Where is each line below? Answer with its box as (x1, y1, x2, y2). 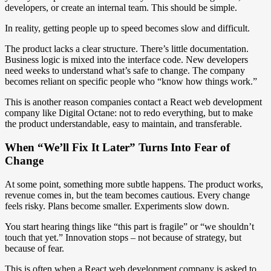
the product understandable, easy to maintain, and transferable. (5, 119, 242, 129)
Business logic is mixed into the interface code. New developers (5, 54, 248, 65)
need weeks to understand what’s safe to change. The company (5, 65, 245, 76)
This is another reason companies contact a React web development (5, 97, 262, 108)
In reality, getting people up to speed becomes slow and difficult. (5, 23, 250, 34)
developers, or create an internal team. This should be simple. (5, 2, 237, 13)
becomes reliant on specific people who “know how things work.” (5, 76, 257, 87)
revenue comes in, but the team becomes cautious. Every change (5, 189, 250, 200)
